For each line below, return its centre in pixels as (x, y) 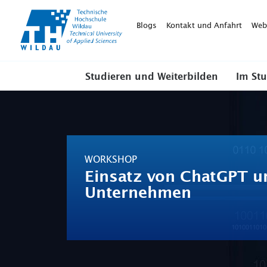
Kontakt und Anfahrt (204, 26)
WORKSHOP (111, 159)
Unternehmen (138, 193)
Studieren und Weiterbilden (152, 77)
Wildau (135, 23)
